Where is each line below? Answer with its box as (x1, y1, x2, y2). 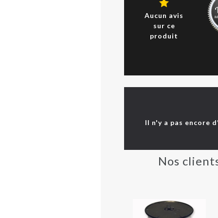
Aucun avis (145, 11, 183, 19)
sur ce (153, 21, 175, 30)
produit (150, 31, 178, 40)
